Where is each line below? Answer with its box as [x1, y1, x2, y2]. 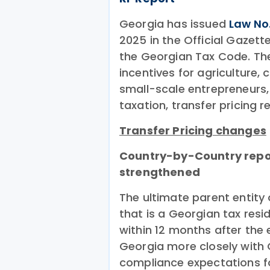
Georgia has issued [119, 16, 230, 31]
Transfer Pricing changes [119, 123, 266, 138]
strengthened [119, 165, 200, 180]
